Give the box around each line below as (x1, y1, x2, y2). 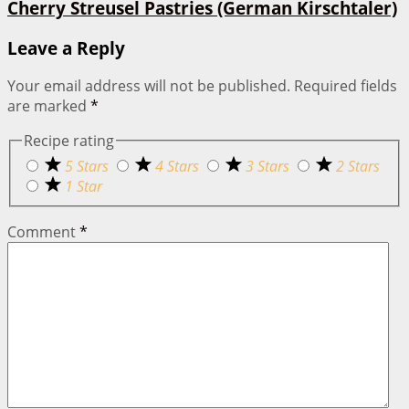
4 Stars (155, 155, 203, 176)
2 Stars (336, 155, 380, 176)
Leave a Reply (7, 36, 125, 59)
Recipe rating (24, 131, 114, 152)
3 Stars (246, 155, 293, 176)
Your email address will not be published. (7, 76, 290, 97)
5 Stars (65, 155, 112, 176)
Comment (7, 221, 79, 242)
